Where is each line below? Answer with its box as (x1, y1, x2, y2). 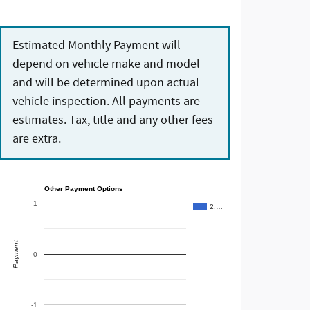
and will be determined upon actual (12, 75, 199, 92)
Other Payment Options (44, 184, 123, 192)
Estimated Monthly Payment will (12, 37, 181, 55)
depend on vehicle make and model (12, 56, 200, 73)
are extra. (12, 131, 61, 148)
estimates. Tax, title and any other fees (12, 112, 213, 129)
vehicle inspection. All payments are (12, 93, 200, 111)
